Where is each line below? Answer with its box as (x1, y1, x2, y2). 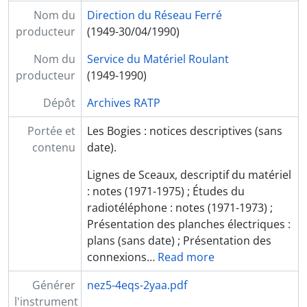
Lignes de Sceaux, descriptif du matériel (86, 167, 291, 182)
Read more (157, 249, 214, 265)
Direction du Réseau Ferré (86, 7, 222, 23)
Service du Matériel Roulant (86, 51, 229, 66)
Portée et (27, 123, 75, 138)
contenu (32, 139, 75, 155)
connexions (86, 249, 147, 265)
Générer (32, 277, 75, 293)
